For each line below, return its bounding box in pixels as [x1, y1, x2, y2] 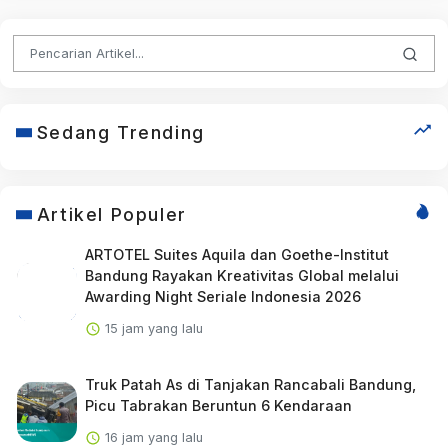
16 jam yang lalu [100, 429, 203, 445]
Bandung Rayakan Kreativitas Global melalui [84, 266, 399, 284]
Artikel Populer [36, 203, 187, 225]
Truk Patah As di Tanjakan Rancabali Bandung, [84, 375, 416, 393]
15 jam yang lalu [100, 320, 203, 336]
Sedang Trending [36, 121, 205, 143]
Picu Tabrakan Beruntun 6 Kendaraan [84, 396, 352, 414]
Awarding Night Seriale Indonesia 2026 [84, 287, 361, 305]
